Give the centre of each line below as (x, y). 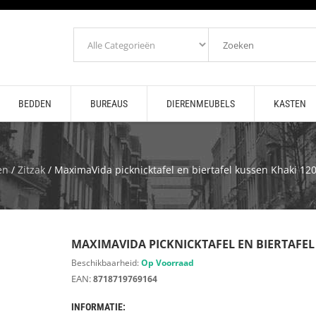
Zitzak (31, 170)
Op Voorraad (167, 263)
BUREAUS (109, 104)
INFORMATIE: (98, 307)
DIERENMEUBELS (200, 104)
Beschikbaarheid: (106, 263)
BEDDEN (35, 104)
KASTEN (290, 104)
